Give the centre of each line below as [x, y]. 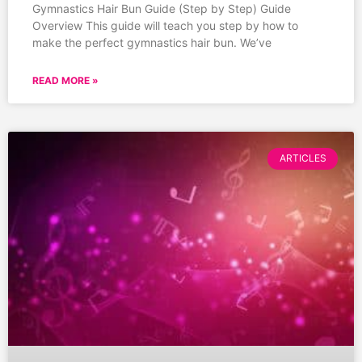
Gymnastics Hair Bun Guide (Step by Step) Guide [162, 9]
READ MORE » [65, 81]
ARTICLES [303, 158]
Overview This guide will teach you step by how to [165, 26]
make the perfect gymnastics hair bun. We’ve [152, 43]
